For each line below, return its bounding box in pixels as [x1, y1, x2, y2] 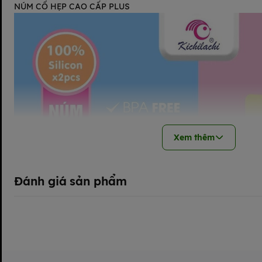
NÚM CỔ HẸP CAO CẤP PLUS [14, 1, 130, 12]
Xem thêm [173, 132, 215, 143]
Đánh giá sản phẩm [14, 174, 127, 188]
